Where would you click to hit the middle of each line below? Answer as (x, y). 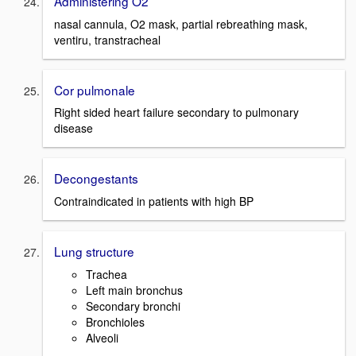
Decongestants (96, 178)
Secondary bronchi (133, 306)
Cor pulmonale (95, 89)
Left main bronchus (134, 290)
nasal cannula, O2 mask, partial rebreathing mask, (181, 23)
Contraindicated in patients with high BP (154, 201)
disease (74, 128)
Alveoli (102, 337)
